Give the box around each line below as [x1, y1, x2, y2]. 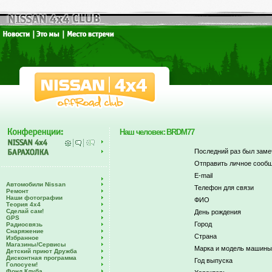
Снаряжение [6, 228, 44, 234]
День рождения [194, 208, 241, 216]
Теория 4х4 [6, 201, 41, 208]
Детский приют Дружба [6, 248, 77, 254]
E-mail [194, 172, 212, 179]
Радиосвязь [6, 221, 42, 228]
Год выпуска [194, 257, 233, 264]
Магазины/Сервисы [6, 241, 66, 248]
